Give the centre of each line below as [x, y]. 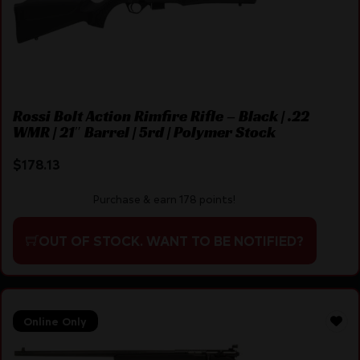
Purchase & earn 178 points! [165, 198]
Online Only [55, 321]
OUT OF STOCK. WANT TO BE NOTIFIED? [171, 240]
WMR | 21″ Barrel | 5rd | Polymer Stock [144, 132]
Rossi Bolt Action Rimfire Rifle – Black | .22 [161, 116]
